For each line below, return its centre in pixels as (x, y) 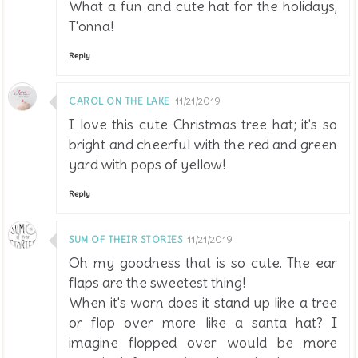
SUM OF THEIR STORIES (125, 240)
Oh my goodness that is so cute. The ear (203, 263)
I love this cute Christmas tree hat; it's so (203, 125)
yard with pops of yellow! (147, 165)
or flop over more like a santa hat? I (203, 323)
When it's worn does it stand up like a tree (203, 303)
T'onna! (91, 26)
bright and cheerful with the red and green (203, 145)
